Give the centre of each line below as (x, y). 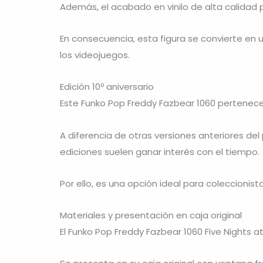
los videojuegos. (95, 55)
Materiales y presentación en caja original (151, 215)
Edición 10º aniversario (107, 87)
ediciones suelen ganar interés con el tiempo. (160, 151)
